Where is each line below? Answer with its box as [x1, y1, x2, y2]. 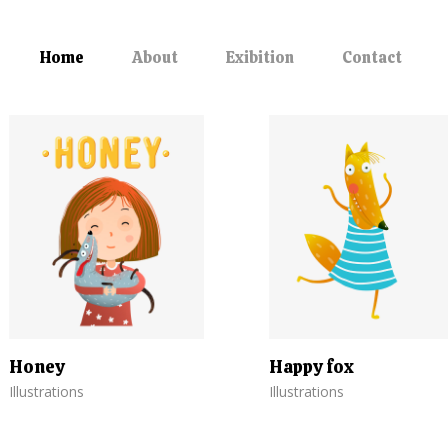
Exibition [226, 47, 294, 68]
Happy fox [268, 355, 354, 379]
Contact [342, 47, 402, 68]
